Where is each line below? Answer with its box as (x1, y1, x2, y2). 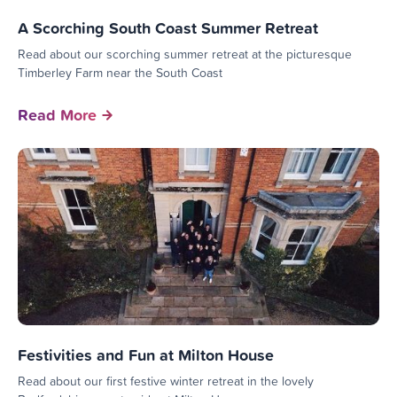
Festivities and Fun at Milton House (18, 343, 274, 366)
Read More (18, 103, 97, 126)
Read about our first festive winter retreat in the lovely (18, 372, 314, 389)
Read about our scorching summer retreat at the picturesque (18, 45, 352, 62)
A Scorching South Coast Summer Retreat (18, 16, 318, 39)
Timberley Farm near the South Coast (18, 64, 222, 81)
